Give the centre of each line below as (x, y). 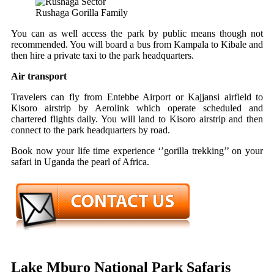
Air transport (39, 76)
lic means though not (220, 34)
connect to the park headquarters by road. (91, 130)
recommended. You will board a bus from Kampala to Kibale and (137, 45)
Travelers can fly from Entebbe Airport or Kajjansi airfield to (137, 97)
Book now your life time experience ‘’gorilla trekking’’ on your (137, 151)
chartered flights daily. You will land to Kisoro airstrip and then (137, 119)
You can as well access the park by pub (94, 34)
